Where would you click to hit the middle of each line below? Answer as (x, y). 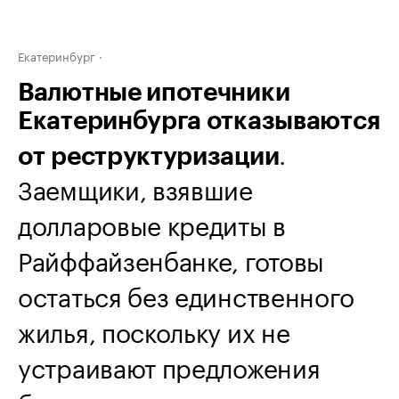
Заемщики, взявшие (135, 187)
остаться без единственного (186, 294)
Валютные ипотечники (154, 93)
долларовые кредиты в (152, 223)
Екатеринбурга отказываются (199, 121)
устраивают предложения (169, 365)
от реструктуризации (149, 157)
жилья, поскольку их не (154, 330)
